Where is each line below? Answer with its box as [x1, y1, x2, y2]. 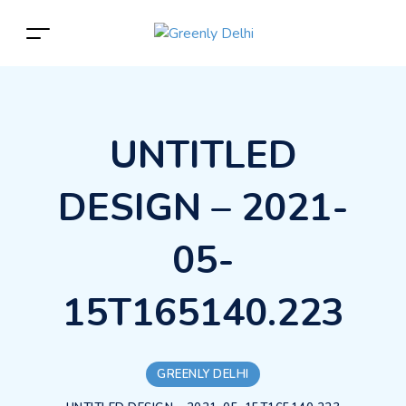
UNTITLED [109, 130, 297, 181]
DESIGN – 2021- [57, 182, 349, 234]
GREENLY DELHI [157, 365, 249, 382]
